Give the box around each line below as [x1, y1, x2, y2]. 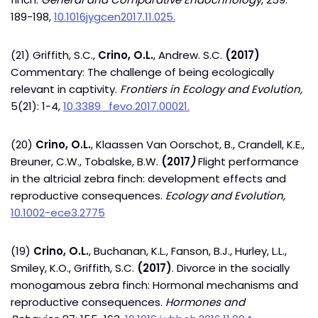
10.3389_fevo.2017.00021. [63, 99, 190, 114]
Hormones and [165, 295, 245, 309]
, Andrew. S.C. [153, 48, 225, 62]
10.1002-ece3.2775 [11, 205, 105, 220]
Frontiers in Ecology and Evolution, [120, 82, 302, 97]
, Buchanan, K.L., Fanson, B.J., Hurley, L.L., [89, 243, 287, 258]
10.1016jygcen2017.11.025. [54, 9, 175, 24]
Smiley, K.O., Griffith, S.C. [11, 261, 137, 275]
